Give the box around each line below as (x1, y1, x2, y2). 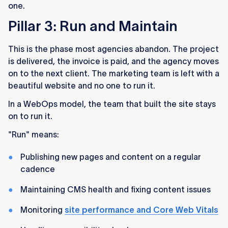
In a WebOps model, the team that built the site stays (8, 99, 216, 109)
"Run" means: (8, 130, 59, 139)
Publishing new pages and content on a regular (20, 152, 201, 162)
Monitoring (20, 205, 65, 215)
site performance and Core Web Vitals (65, 205, 218, 215)
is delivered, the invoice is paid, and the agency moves (8, 56, 219, 66)
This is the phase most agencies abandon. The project (8, 44, 219, 54)
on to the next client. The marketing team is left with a (8, 69, 219, 78)
